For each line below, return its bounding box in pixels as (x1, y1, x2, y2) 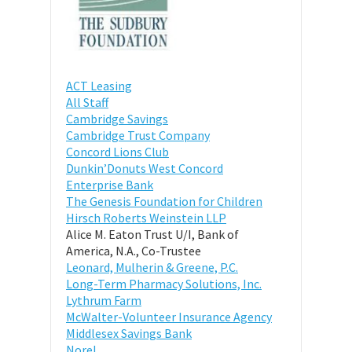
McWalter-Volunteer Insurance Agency (66, 308, 272, 324)
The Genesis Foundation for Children (66, 192, 262, 209)
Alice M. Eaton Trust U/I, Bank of (66, 225, 239, 242)
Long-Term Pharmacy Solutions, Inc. (66, 275, 262, 291)
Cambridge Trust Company (66, 126, 210, 143)
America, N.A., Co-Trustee (66, 242, 201, 258)
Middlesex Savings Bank (66, 324, 192, 341)
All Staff (66, 93, 108, 110)
